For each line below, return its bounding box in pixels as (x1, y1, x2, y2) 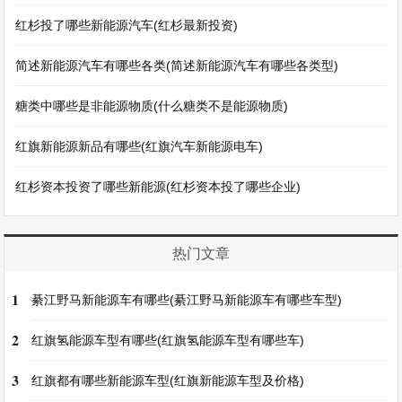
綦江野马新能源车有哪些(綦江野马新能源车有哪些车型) (31, 293, 343, 307)
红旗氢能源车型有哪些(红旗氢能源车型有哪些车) (31, 333, 305, 347)
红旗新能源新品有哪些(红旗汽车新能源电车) (15, 139, 264, 153)
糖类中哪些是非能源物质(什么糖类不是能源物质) (15, 99, 289, 113)
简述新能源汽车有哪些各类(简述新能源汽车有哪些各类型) (15, 58, 339, 73)
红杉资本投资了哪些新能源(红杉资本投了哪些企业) (15, 179, 301, 194)
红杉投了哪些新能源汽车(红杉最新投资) (15, 18, 239, 32)
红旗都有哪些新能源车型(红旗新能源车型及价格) (31, 373, 305, 388)
